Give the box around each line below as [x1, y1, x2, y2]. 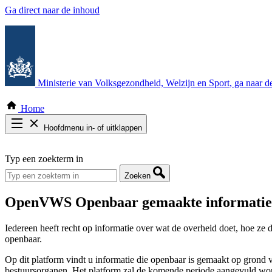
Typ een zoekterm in [5, 154, 83, 164]
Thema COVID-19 [29, 155, 103, 165]
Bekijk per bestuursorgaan [29, 166, 129, 176]
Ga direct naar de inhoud [5, 5, 100, 15]
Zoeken [124, 171, 151, 180]
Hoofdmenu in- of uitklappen [44, 123, 142, 132]
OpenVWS [5, 194, 72, 210]
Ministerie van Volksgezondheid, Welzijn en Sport [38, 78, 229, 88]
